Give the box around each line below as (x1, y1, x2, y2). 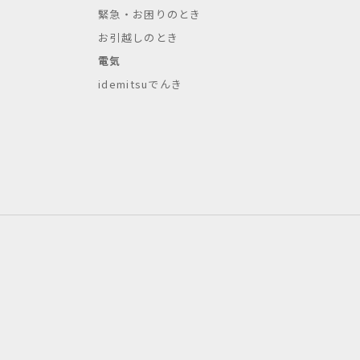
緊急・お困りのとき (98, 6, 202, 22)
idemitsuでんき (98, 76, 183, 92)
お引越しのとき (98, 30, 179, 45)
